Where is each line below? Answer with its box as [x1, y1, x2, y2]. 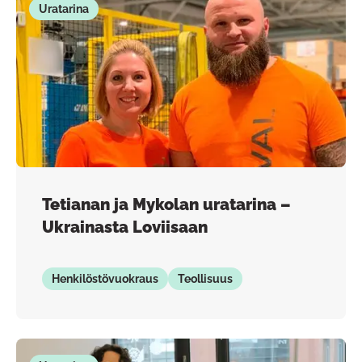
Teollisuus [178, 271, 233, 285]
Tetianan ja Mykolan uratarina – [42, 194, 291, 214]
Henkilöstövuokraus [52, 271, 158, 285]
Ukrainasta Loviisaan [42, 217, 208, 237]
